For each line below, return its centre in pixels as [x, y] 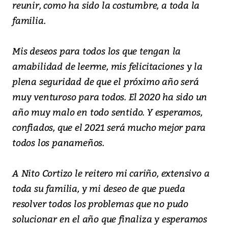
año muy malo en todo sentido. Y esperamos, [107, 112]
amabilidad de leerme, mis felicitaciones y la [107, 66]
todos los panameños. [59, 142]
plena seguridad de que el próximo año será [106, 81]
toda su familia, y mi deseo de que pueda [99, 188]
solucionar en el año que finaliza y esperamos [110, 219]
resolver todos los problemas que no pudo [100, 204]
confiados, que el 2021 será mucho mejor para [109, 127]
